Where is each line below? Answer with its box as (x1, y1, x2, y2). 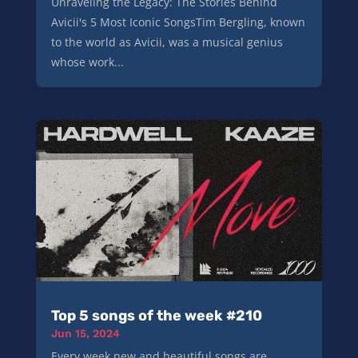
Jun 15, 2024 (50, 326, 120, 340)
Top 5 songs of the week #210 (50, 306, 262, 324)
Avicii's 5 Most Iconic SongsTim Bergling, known (50, 14, 305, 30)
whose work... (50, 54, 124, 70)
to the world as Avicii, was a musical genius (50, 34, 283, 50)
